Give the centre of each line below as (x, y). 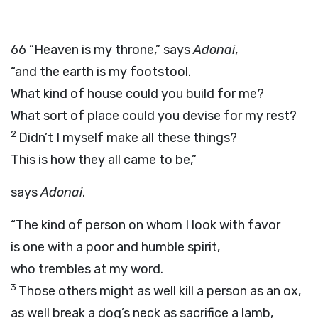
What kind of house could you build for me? (137, 94)
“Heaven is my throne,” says (111, 50)
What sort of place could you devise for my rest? (154, 116)
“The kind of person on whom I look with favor (146, 225)
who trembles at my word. (87, 269)
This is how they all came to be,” (104, 160)
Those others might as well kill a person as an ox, (160, 291)
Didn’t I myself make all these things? (128, 138)
